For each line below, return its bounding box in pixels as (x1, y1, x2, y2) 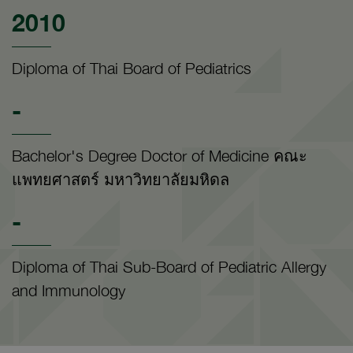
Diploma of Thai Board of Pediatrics (12, 58, 251, 77)
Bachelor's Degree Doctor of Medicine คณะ (12, 146, 307, 165)
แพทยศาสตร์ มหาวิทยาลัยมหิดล (12, 169, 229, 188)
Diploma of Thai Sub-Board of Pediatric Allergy (12, 257, 326, 276)
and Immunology (12, 281, 125, 299)
